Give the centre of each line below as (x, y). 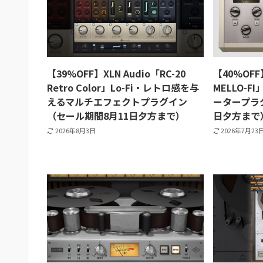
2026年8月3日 (75, 130)
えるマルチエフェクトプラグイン (117, 101)
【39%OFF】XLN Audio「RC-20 (116, 73)
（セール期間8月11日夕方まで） (116, 115)
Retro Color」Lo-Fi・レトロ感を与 (123, 87)
